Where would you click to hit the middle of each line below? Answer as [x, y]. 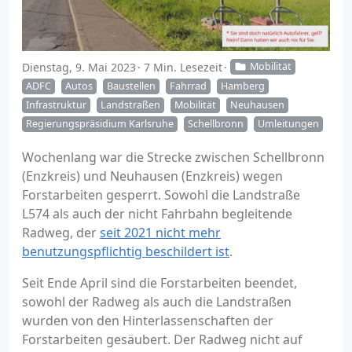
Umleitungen [288, 124]
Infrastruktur [56, 104]
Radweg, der [61, 233]
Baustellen [131, 86]
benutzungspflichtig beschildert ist [126, 251]
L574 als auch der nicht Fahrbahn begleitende [157, 214]
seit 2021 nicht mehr [160, 233]
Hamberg [243, 86]
